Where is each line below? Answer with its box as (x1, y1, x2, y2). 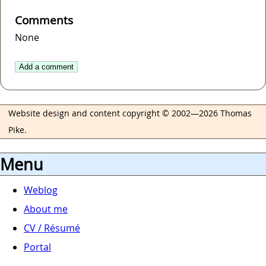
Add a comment (19, 62, 74, 72)
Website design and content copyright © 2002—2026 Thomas (8, 107, 252, 119)
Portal (24, 240, 51, 254)
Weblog (24, 183, 58, 197)
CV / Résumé (24, 221, 80, 235)
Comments (15, 12, 73, 28)
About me (24, 202, 68, 216)
